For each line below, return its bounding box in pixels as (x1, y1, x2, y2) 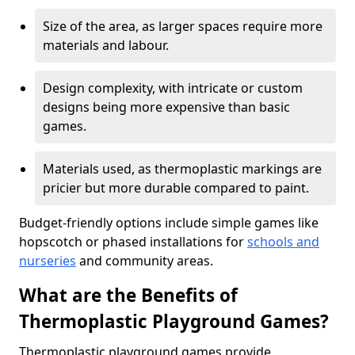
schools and (247, 233, 319, 250)
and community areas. (76, 252, 213, 269)
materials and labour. (43, 36, 169, 54)
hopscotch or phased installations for (19, 233, 247, 250)
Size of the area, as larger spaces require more (43, 17, 323, 35)
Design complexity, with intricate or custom (43, 79, 303, 97)
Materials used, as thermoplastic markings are (43, 160, 322, 177)
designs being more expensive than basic (43, 98, 290, 116)
